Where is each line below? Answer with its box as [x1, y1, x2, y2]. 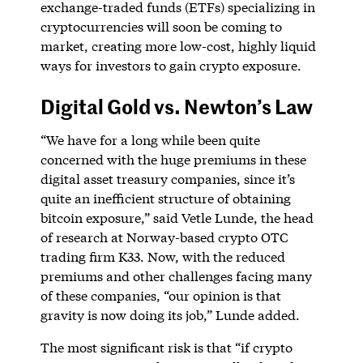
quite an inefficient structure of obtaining [40, 189, 291, 207]
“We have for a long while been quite [40, 130, 260, 148]
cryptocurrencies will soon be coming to [40, 17, 282, 35]
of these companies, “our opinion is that [40, 286, 281, 304]
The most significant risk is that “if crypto [40, 338, 293, 356]
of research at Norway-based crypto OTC [40, 228, 288, 246]
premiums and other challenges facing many [40, 267, 312, 284]
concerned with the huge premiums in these [40, 150, 306, 168]
